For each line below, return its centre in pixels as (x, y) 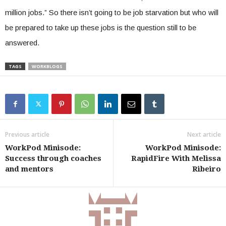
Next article (204, 134)
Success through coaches (53, 158)
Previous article (27, 134)
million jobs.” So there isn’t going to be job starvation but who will (112, 12)
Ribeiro (207, 169)
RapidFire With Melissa (176, 158)
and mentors (29, 169)
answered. (22, 42)
